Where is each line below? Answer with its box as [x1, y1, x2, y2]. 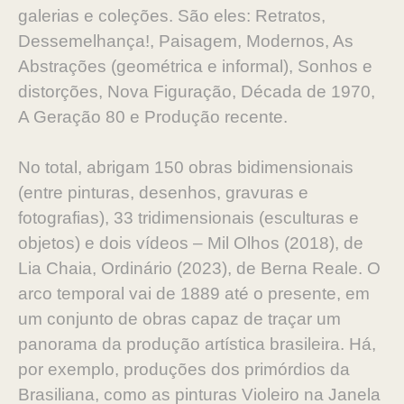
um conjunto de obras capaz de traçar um [18, 309, 341, 328]
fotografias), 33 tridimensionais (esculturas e [18, 208, 359, 227]
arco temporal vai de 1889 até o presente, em [18, 284, 370, 303]
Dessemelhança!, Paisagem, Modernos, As [18, 32, 353, 50]
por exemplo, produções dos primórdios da [18, 360, 350, 379]
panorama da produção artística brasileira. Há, [18, 335, 376, 353]
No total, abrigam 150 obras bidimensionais [18, 158, 353, 177]
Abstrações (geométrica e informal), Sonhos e [18, 57, 372, 76]
